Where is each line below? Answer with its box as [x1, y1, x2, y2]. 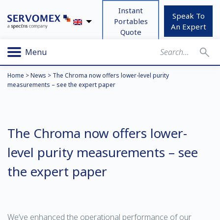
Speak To [172, 11, 205, 21]
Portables [113, 16, 148, 26]
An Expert [170, 22, 206, 31]
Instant [118, 5, 143, 15]
